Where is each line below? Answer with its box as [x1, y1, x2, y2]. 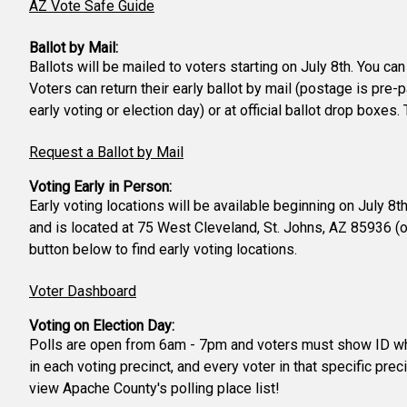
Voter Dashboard [29, 283, 136, 300]
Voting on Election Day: [29, 317, 174, 334]
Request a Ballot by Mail [29, 144, 184, 161]
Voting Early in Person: [29, 178, 172, 195]
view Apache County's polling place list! [29, 380, 280, 397]
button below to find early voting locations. [29, 241, 297, 258]
